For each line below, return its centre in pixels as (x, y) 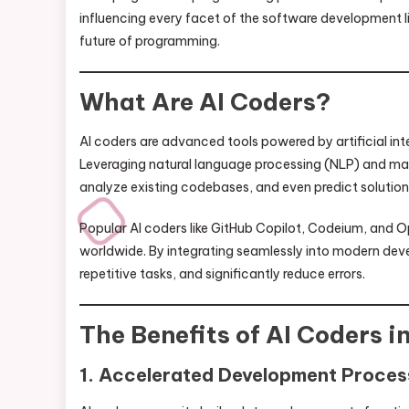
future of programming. (150, 41)
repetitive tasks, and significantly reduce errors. (222, 274)
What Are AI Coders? (205, 102)
